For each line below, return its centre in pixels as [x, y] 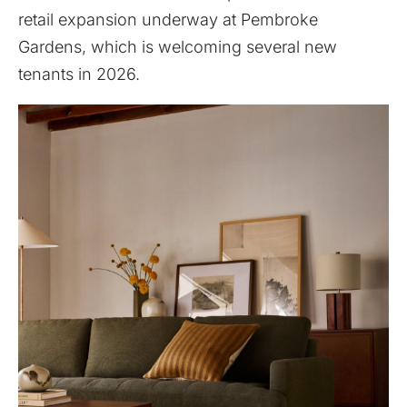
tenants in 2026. [79, 74]
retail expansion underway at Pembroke [168, 20]
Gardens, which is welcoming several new [178, 47]
